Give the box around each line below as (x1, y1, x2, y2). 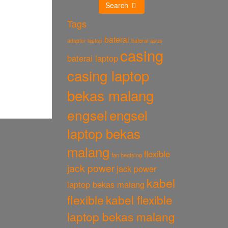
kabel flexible (106, 191, 173, 208)
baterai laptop (67, 52, 119, 64)
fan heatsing (111, 151, 142, 159)
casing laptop (67, 65, 150, 85)
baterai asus (131, 36, 163, 44)
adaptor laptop (67, 37, 103, 44)
